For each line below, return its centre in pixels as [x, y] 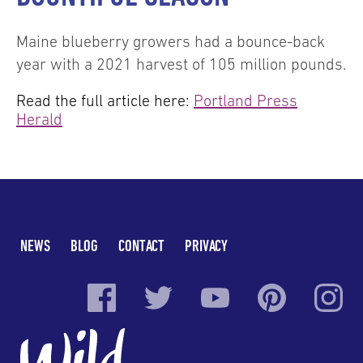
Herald [39, 120]
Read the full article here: [105, 101]
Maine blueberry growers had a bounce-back [171, 42]
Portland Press [246, 101]
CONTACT [141, 246]
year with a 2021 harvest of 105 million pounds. [181, 64]
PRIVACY [206, 246]
